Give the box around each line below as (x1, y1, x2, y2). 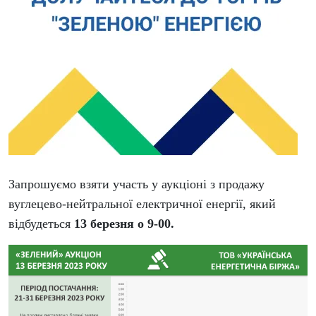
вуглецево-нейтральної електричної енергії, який (8, 197, 276, 211)
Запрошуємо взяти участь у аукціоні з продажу (8, 177, 265, 191)
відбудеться (8, 217, 74, 231)
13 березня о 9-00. (74, 217, 174, 231)
